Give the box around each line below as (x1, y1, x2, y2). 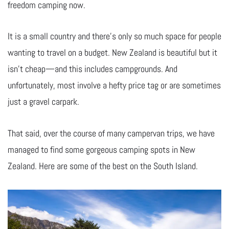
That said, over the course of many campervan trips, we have (8, 127, 215, 140)
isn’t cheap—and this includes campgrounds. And (8, 63, 177, 75)
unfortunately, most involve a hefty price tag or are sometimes (8, 79, 221, 91)
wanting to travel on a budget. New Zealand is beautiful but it (8, 47, 217, 59)
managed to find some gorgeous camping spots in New (8, 144, 195, 156)
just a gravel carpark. (8, 96, 79, 108)
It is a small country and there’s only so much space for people (8, 30, 221, 42)
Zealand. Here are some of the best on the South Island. (8, 160, 198, 172)
